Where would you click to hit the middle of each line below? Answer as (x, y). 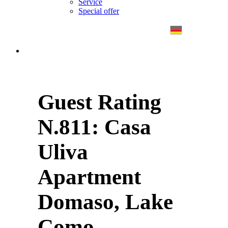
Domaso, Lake (105, 202)
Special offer (99, 11)
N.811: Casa (94, 127)
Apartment (89, 177)
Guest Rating (99, 102)
